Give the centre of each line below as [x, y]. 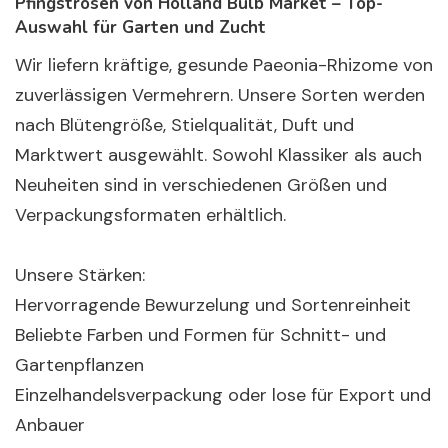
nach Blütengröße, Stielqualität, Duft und [184, 125]
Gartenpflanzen [79, 365]
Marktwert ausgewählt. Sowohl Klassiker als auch [218, 155]
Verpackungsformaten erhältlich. [150, 215]
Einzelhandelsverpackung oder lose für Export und [223, 395]
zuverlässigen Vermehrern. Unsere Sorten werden [220, 95]
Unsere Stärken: [80, 275]
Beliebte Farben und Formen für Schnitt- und [200, 335]
